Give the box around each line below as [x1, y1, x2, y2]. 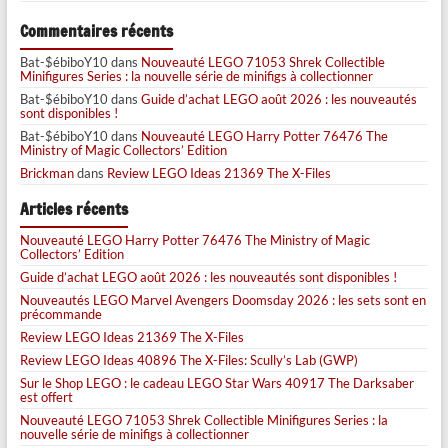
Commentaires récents [19, 19, 173, 43]
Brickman [19, 164, 74, 181]
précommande [19, 305, 102, 322]
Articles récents [19, 197, 128, 221]
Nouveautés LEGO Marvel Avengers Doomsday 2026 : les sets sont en [19, 291, 426, 308]
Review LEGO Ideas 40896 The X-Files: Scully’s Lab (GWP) [19, 351, 358, 368]
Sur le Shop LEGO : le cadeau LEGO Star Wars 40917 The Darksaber [19, 374, 414, 391]
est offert [19, 388, 73, 405]
